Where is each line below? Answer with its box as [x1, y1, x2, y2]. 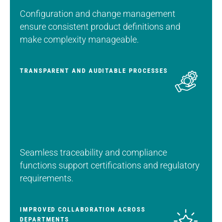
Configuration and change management [20, 8, 175, 19]
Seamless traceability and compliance [20, 147, 167, 158]
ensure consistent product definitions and [20, 21, 180, 32]
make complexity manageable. [20, 34, 139, 45]
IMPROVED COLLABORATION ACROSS [20, 205, 146, 213]
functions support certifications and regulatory [20, 160, 200, 170]
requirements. [20, 172, 73, 183]
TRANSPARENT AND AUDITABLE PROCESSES [20, 66, 168, 74]
